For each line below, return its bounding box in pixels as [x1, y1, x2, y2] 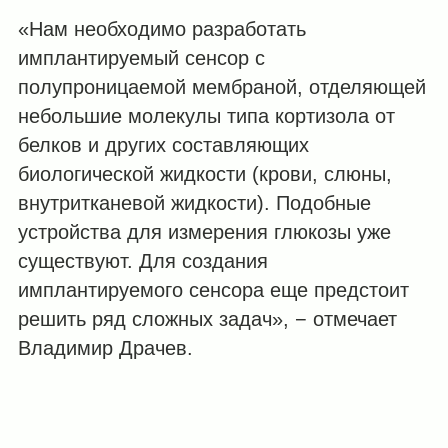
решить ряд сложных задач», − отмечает [17, 308, 397, 331]
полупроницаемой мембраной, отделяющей [17, 76, 426, 99]
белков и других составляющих [17, 134, 309, 157]
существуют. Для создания [17, 250, 268, 273]
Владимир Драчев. [17, 337, 193, 360]
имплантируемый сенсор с [17, 47, 265, 70]
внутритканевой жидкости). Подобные [17, 192, 371, 215]
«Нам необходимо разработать [17, 18, 306, 41]
